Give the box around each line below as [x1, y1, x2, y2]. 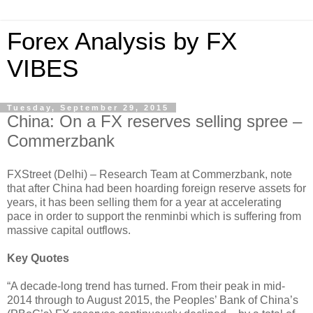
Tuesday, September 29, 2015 [7, 103, 169, 112]
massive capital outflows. [7, 224, 131, 236]
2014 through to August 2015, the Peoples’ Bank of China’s [7, 293, 298, 306]
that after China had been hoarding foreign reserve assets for [7, 182, 306, 194]
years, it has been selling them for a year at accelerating [7, 196, 282, 208]
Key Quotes [7, 252, 69, 264]
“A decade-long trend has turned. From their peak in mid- [7, 279, 285, 292]
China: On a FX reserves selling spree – [7, 112, 302, 131]
